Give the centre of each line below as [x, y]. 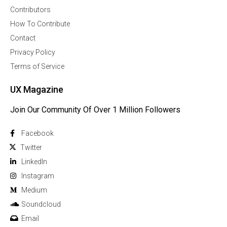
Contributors [30, 10]
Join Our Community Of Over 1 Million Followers [95, 110]
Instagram [38, 176]
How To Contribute [40, 24]
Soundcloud [41, 204]
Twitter [31, 148]
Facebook [37, 134]
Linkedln [34, 162]
